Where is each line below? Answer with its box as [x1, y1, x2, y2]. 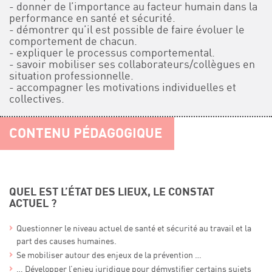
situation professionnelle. [9, 70, 134, 82]
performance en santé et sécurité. [9, 12, 175, 24]
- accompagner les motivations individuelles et [9, 81, 236, 93]
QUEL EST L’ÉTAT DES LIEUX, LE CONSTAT [9, 186, 214, 198]
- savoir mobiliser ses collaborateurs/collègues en [9, 58, 255, 70]
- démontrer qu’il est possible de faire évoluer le [9, 24, 245, 36]
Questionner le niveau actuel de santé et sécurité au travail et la [16, 224, 251, 233]
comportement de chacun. [9, 35, 137, 47]
